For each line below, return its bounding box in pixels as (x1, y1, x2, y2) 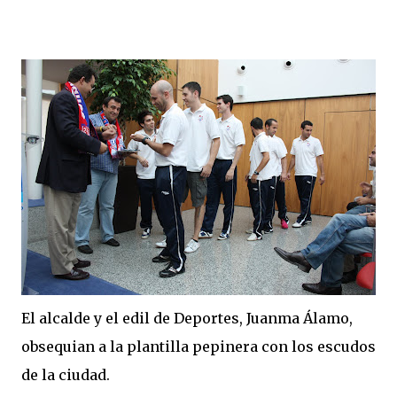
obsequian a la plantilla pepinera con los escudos (21, 338, 376, 355)
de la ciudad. (21, 366, 110, 384)
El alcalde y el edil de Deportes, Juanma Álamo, (21, 309, 353, 327)
